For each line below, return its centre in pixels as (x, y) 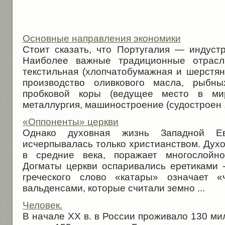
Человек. (42, 205)
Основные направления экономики (102, 38)
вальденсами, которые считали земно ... (114, 188)
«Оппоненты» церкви (71, 122)
